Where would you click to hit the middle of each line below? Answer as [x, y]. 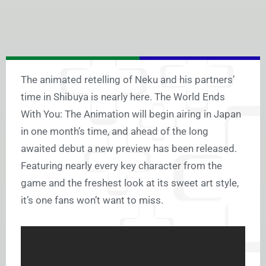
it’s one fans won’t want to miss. [92, 200]
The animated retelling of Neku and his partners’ [128, 80]
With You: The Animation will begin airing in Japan [131, 114]
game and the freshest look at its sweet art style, [130, 183]
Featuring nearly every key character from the [121, 166]
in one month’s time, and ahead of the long [115, 132]
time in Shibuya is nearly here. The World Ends [123, 97]
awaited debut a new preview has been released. [129, 149]
